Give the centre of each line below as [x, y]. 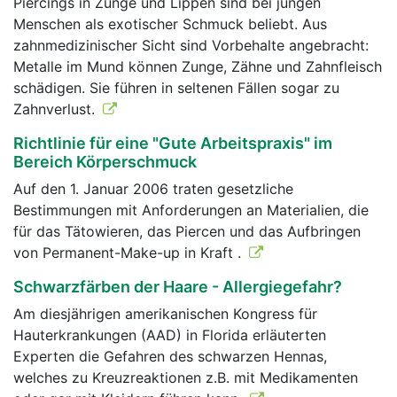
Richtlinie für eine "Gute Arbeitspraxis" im [173, 143]
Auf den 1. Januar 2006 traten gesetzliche [153, 189]
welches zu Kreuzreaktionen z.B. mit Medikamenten [186, 378]
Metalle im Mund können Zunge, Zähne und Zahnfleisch [198, 66]
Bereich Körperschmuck [105, 162]
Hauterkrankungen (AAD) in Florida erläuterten [170, 335]
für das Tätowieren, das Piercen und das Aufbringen [187, 231]
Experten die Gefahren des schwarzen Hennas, [170, 356]
